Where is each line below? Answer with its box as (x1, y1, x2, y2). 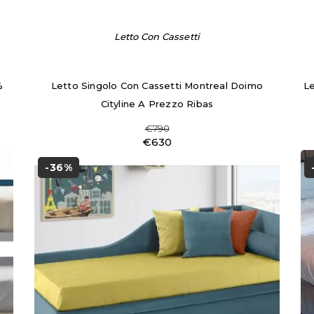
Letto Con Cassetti (114, 31, 200, 42)
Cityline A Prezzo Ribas (100, 98, 214, 109)
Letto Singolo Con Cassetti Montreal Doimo (50, 80, 264, 91)
